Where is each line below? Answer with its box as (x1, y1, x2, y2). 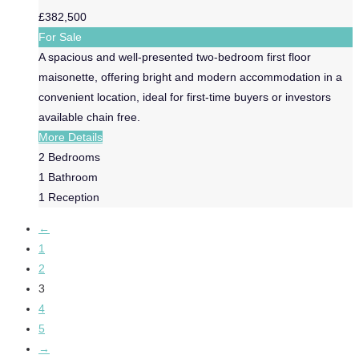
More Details (38, 130, 103, 143)
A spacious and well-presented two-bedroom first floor (38, 50, 311, 63)
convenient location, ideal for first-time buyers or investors (38, 90, 331, 103)
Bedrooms (48, 150, 100, 163)
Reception (48, 190, 99, 204)
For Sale (38, 30, 82, 43)
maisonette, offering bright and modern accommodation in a (38, 70, 342, 83)
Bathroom (48, 170, 98, 184)
